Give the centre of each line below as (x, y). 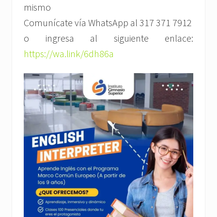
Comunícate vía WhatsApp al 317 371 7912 (108, 23)
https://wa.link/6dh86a (69, 54)
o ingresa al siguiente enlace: (108, 38)
